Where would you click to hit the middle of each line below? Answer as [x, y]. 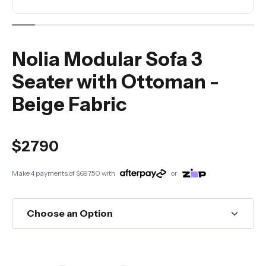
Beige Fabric [69, 104]
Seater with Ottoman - [115, 81]
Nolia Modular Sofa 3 [107, 59]
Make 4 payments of [44, 173]
